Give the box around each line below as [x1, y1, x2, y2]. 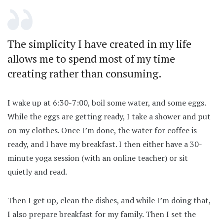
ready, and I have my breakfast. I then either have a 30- [7, 138, 202, 149]
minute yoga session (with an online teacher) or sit [7, 152, 188, 163]
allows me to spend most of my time [7, 51, 175, 66]
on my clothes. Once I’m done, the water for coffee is [7, 124, 197, 136]
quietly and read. [7, 166, 67, 177]
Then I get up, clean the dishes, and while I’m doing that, [7, 194, 211, 206]
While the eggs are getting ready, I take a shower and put [7, 110, 211, 122]
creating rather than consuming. [7, 66, 162, 80]
